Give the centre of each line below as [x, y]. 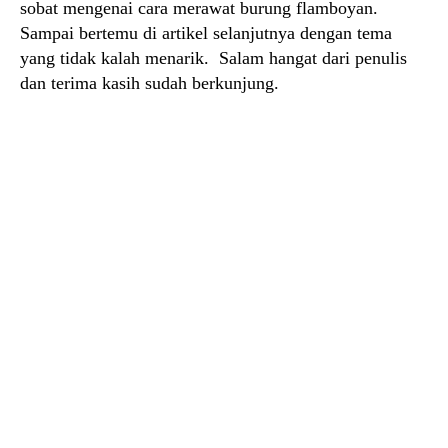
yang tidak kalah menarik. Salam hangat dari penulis [213, 58]
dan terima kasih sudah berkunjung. [149, 83]
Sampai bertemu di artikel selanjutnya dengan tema [206, 33]
